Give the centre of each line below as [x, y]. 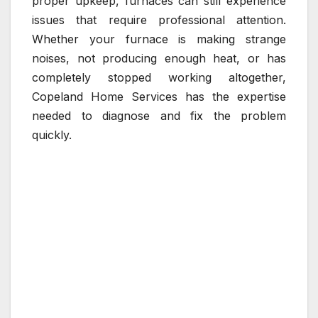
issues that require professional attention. [159, 20]
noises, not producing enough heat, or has [159, 59]
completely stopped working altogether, [159, 78]
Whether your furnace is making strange [159, 39]
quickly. [52, 135]
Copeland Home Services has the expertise [159, 97]
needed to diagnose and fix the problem [159, 116]
